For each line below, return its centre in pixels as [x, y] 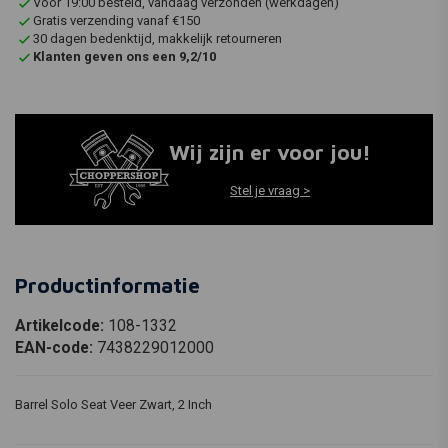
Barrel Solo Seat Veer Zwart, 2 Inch [115, 404]
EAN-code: [56, 347]
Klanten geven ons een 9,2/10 [124, 56]
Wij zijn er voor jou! [270, 152]
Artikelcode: [61, 325]
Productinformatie [107, 284]
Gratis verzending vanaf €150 [116, 20]
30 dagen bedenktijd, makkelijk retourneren [157, 38]
